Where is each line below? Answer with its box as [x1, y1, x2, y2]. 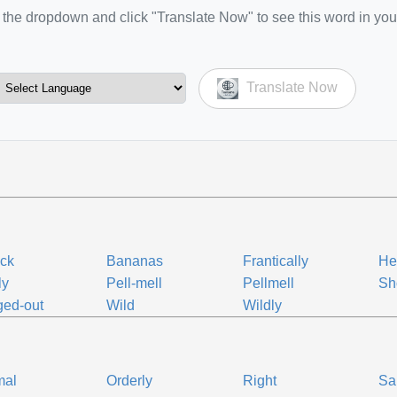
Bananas [106, 253, 164, 269]
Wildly [242, 298, 282, 313]
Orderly [106, 373, 153, 388]
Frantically [242, 253, 308, 269]
